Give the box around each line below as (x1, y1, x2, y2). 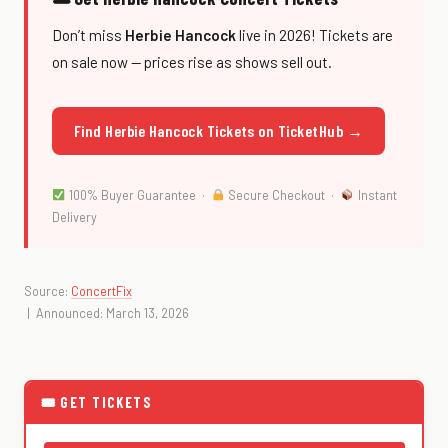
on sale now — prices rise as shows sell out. (52, 52, 332, 71)
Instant (354, 188, 397, 203)
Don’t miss (52, 25, 125, 44)
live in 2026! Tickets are (236, 25, 393, 44)
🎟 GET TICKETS (40, 393, 153, 411)
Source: (24, 284, 71, 299)
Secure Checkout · (225, 188, 341, 203)
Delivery (52, 210, 97, 225)
